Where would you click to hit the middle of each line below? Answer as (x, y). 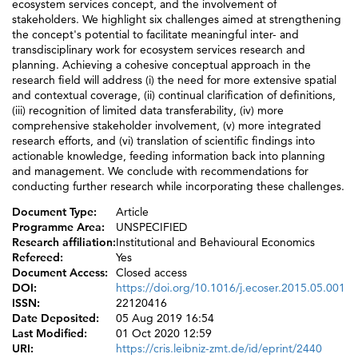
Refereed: (38, 258)
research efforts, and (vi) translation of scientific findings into (163, 140)
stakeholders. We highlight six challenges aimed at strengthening (177, 19)
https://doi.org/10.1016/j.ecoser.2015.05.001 (231, 288)
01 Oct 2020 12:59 (164, 334)
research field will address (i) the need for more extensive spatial (174, 80)
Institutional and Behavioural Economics (215, 243)
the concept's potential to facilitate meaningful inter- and (155, 34)
